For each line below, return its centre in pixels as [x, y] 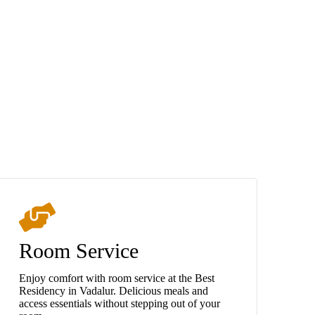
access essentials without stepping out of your [119, 303]
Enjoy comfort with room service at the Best [116, 278]
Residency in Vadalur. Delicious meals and [113, 290]
